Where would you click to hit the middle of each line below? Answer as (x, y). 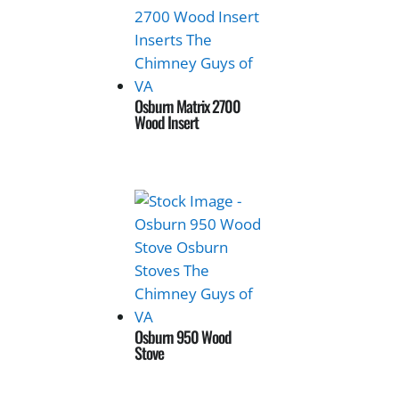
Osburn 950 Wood (183, 337)
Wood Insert (167, 122)
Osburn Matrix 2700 (188, 106)
